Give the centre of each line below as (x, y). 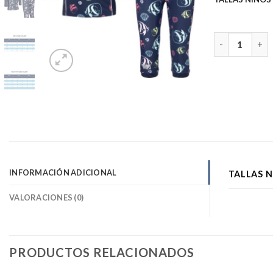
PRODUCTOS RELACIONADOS (102, 253)
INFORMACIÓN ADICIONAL (63, 173)
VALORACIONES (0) (47, 198)
